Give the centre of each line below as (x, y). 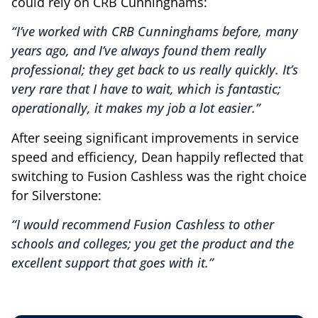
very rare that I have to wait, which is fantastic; (146, 89)
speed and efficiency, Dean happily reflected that (157, 157)
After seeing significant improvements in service (155, 137)
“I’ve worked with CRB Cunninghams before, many (155, 32)
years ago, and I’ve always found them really (139, 51)
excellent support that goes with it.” (113, 263)
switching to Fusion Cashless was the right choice (159, 176)
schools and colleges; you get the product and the (153, 244)
